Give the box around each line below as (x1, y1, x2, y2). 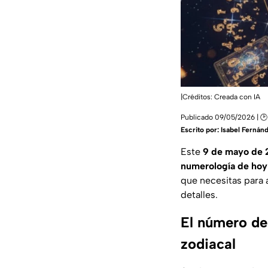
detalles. (181, 188, 218, 200)
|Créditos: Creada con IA (181, 92, 260, 101)
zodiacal (181, 234, 236, 252)
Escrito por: (181, 125, 221, 134)
